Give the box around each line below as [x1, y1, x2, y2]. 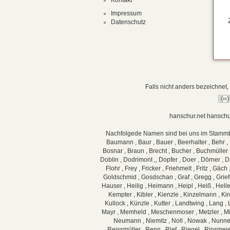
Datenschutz [110, 18, 146, 26]
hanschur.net [169, 112, 205, 120]
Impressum [110, 9, 142, 17]
